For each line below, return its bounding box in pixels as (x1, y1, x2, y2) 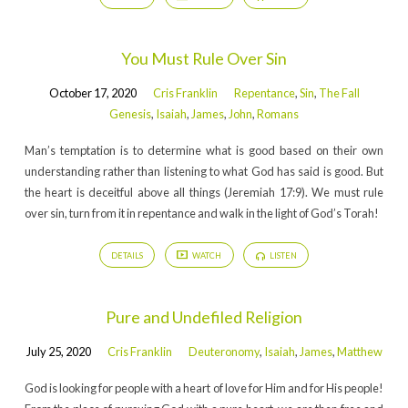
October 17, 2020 (48, 85, 137, 100)
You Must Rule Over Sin (121, 47, 287, 68)
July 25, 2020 (25, 343, 91, 359)
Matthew (336, 343, 382, 359)
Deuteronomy (188, 343, 260, 359)
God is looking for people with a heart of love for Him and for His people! (24, 381, 384, 396)
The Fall (318, 85, 360, 100)
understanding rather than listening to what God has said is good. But (24, 164, 384, 179)
